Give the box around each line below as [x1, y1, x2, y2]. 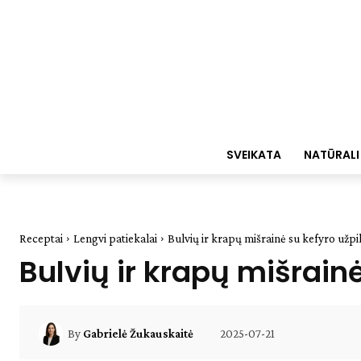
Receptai [19, 232, 63, 245]
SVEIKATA [226, 147, 281, 163]
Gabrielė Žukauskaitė [83, 326, 193, 340]
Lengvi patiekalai [73, 232, 157, 245]
